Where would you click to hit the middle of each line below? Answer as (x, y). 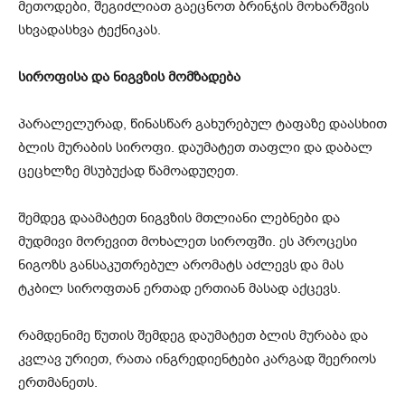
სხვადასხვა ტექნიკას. (89, 29)
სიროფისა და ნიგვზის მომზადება (129, 76)
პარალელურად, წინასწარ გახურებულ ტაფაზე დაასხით (202, 123)
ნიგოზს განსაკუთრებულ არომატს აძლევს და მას (181, 264)
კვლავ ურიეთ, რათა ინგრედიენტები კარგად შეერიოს (197, 358)
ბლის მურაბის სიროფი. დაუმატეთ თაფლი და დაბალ (195, 147)
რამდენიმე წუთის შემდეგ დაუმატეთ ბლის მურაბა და (193, 335)
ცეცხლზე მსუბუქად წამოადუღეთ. (128, 170)
